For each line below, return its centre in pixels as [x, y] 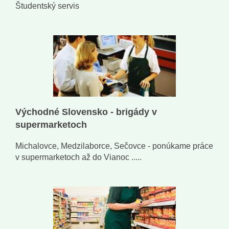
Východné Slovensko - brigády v [86, 112]
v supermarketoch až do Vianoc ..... [78, 157]
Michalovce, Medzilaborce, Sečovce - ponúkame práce [114, 146]
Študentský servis [47, 6]
